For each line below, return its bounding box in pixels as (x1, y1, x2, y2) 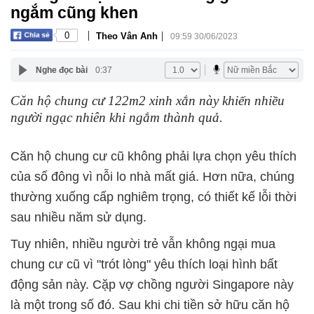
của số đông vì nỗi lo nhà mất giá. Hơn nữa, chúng (11, 170, 294, 184)
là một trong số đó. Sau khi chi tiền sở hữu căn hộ (11, 298, 289, 312)
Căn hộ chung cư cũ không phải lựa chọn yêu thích (11, 149, 296, 163)
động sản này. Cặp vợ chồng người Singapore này (11, 278, 294, 292)
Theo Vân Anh (96, 30, 158, 41)
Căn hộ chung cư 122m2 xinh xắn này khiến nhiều (11, 93, 285, 108)
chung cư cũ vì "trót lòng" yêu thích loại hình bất (11, 257, 278, 271)
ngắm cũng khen (11, 4, 138, 22)
